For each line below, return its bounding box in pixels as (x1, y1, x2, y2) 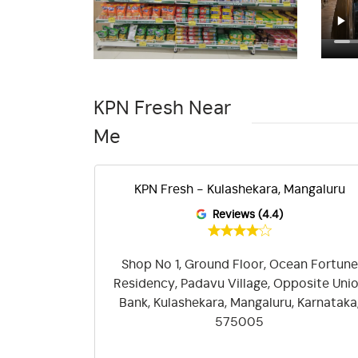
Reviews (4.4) (213, 209, 284, 221)
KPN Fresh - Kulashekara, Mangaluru (133, 182, 345, 196)
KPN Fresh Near (93, 98, 231, 118)
